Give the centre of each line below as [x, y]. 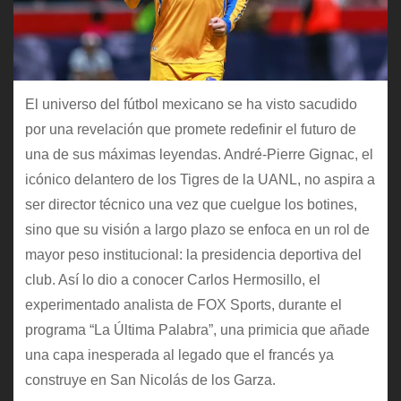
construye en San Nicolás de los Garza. [150, 380]
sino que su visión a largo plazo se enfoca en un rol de [197, 229]
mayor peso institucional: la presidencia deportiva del [193, 254]
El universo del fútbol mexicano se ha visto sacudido [191, 104]
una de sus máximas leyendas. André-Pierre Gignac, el [199, 154]
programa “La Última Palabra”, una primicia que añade [197, 329]
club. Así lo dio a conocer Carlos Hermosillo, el [172, 279]
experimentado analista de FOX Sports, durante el [183, 304]
